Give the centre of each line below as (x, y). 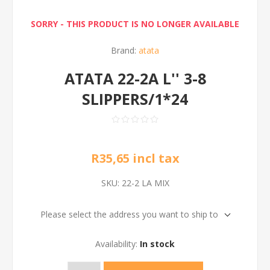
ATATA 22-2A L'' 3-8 (135, 78)
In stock (157, 244)
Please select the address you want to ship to (129, 214)
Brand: (124, 50)
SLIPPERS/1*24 (135, 99)
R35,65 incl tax (135, 158)
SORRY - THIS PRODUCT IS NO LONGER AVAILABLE (135, 24)
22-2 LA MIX (145, 183)
